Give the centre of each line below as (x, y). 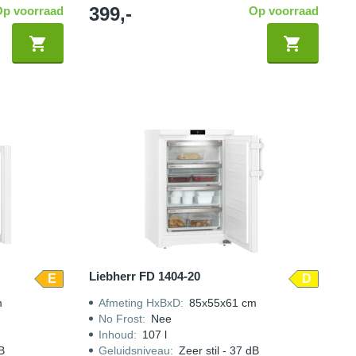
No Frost (121, 319)
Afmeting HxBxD (140, 303)
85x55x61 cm (223, 303)
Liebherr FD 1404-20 (145, 276)
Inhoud (116, 335)
